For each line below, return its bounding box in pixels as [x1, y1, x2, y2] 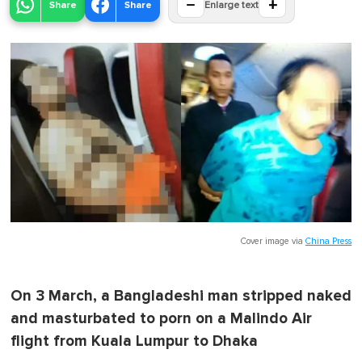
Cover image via [241, 236, 305, 246]
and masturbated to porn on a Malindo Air [11, 309, 312, 328]
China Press [305, 236, 351, 246]
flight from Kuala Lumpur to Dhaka [11, 331, 258, 351]
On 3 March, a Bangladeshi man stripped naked [11, 286, 351, 305]
